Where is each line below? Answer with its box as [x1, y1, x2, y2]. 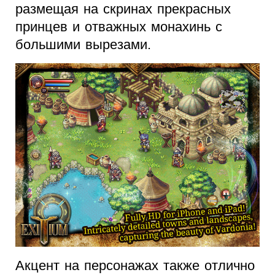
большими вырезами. [15, 37, 156, 53]
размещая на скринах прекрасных [15, 1, 231, 17]
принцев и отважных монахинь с [15, 19, 222, 35]
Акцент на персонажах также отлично [15, 257, 255, 273]
